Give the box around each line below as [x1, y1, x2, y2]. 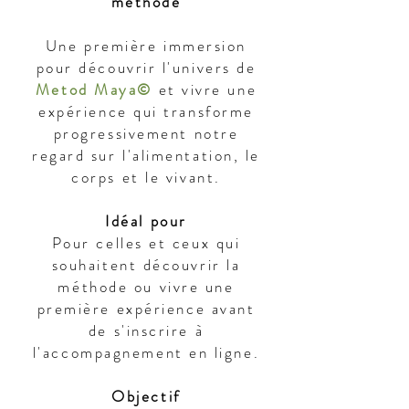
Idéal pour [105, 210, 187, 232]
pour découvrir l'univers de [36, 57, 257, 79]
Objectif [111, 385, 181, 407]
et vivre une [152, 79, 257, 100]
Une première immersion [45, 35, 247, 57]
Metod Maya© [35, 79, 152, 100]
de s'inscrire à [88, 320, 204, 341]
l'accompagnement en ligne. [32, 341, 260, 363]
